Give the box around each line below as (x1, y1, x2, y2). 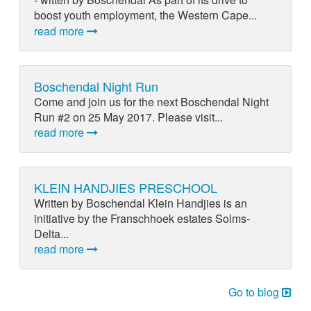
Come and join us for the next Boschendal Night (33, 93, 269, 110)
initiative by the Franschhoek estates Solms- (33, 210, 250, 227)
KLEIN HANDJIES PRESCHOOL (33, 178, 217, 196)
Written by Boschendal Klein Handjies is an (33, 195, 247, 212)
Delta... (33, 226, 69, 242)
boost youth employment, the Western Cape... (33, 7, 257, 24)
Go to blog (228, 284, 283, 301)
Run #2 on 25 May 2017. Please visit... (33, 108, 223, 125)
